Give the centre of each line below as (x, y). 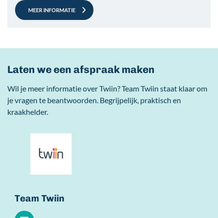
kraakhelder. (28, 112)
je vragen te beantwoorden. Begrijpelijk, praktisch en (94, 100)
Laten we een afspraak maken (81, 70)
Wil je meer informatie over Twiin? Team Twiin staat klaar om (107, 89)
